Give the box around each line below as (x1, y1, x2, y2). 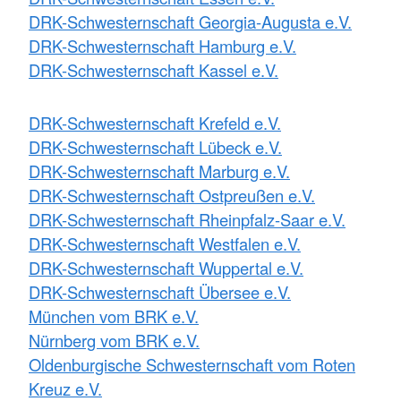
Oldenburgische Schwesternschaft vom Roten (29, 353, 355, 377)
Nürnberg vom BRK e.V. (29, 328, 200, 353)
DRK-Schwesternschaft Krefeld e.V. (29, 111, 281, 135)
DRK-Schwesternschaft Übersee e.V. (29, 280, 291, 304)
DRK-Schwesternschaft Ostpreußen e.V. (29, 183, 315, 208)
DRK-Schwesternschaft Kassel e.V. (29, 58, 278, 82)
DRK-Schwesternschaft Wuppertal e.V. (29, 256, 303, 280)
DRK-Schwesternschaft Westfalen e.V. (29, 232, 301, 256)
